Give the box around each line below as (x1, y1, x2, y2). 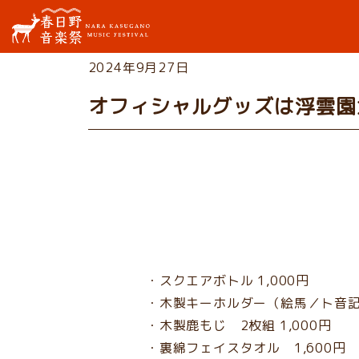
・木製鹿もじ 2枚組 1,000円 (146, 316, 332, 334)
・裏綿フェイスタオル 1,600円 (146, 338, 346, 357)
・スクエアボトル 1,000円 (146, 271, 309, 289)
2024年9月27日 (87, 58, 189, 76)
